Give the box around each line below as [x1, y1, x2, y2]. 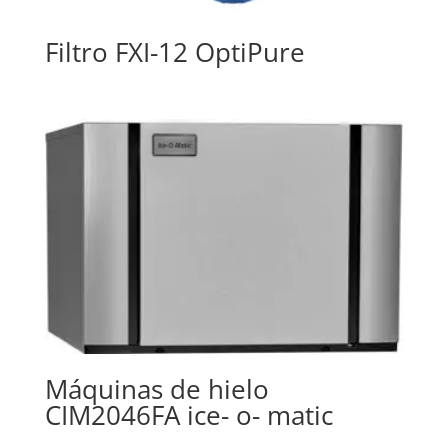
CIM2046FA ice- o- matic [44, 397, 333, 434]
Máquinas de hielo [44, 371, 269, 408]
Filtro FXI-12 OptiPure [44, 33, 305, 70]
